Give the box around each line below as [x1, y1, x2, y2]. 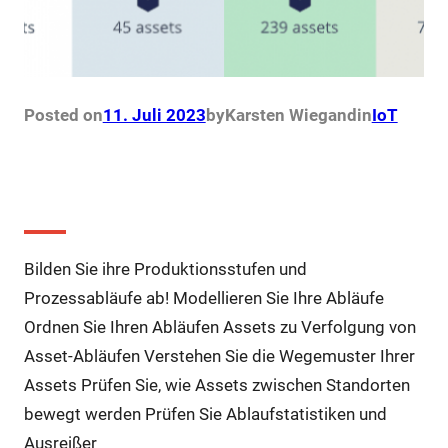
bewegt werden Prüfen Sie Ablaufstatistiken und [23, 403, 387, 424]
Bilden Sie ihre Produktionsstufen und [23, 258, 307, 279]
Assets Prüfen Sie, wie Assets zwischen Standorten [23, 374, 410, 395]
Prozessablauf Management [23, 178, 377, 212]
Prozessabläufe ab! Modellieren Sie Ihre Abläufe [23, 287, 384, 308]
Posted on [23, 104, 103, 125]
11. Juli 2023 [102, 104, 206, 125]
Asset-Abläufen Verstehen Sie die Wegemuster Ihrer [23, 345, 415, 366]
